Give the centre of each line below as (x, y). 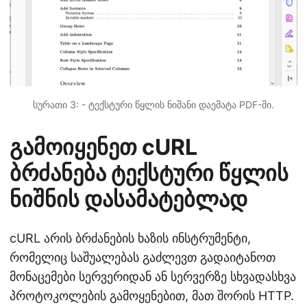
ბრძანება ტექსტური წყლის (149, 173)
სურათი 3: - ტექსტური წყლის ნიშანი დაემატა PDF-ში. (153, 104)
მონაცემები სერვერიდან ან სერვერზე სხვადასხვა (153, 276)
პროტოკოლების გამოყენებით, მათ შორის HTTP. (152, 295)
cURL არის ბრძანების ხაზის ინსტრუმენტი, (130, 238)
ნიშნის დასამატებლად (128, 199)
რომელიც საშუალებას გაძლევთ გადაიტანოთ (143, 257)
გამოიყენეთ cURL (103, 147)
